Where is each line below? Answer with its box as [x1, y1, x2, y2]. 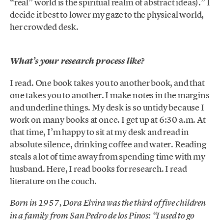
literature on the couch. [10, 175, 97, 187]
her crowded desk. [10, 21, 79, 32]
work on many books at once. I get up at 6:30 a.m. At [10, 114, 206, 126]
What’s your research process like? [10, 55, 145, 67]
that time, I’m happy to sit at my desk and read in [10, 126, 190, 138]
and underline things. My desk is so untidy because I [10, 102, 204, 113]
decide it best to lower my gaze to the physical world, [10, 8, 204, 20]
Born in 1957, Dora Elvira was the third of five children [10, 197, 206, 209]
